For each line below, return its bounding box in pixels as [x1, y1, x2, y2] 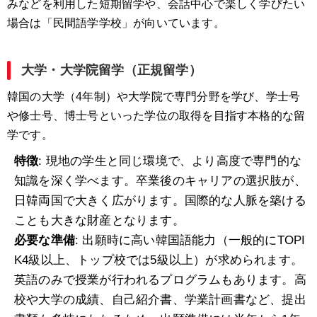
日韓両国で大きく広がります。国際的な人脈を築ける [14, 194, 306, 208]
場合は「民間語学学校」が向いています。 [7, 17, 225, 30]
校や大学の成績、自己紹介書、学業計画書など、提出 [14, 293, 306, 307]
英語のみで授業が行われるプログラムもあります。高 [14, 273, 306, 287]
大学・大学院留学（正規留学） [21, 63, 202, 78]
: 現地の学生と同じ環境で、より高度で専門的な [38, 154, 302, 168]
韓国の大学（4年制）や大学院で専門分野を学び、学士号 [7, 91, 301, 103]
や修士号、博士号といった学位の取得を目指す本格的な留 [7, 110, 306, 122]
